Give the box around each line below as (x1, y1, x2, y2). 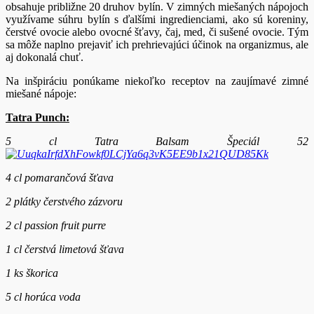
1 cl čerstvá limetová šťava (6, 243, 124, 256)
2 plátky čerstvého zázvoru (6, 196, 123, 208)
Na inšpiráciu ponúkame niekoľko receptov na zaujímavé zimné (6, 75, 308, 88)
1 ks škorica (6, 267, 58, 280)
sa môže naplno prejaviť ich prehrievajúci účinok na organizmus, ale (6, 39, 308, 51)
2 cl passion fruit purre (6, 219, 106, 232)
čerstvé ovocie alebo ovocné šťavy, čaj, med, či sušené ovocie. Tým (6, 26, 308, 39)
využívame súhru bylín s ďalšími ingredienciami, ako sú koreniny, (6, 13, 308, 26)
